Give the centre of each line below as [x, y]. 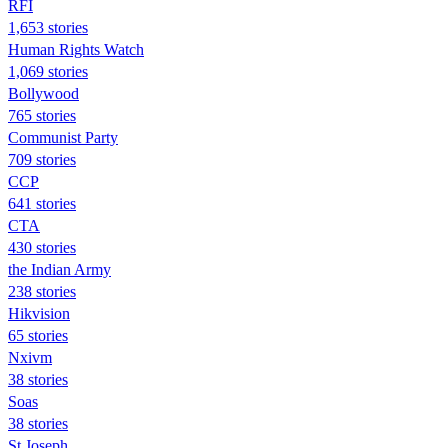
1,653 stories [48, 27]
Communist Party [63, 137]
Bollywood [43, 93]
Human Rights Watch [76, 49]
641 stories [42, 203]
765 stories [42, 115]
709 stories [42, 159]
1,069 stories [48, 71]
